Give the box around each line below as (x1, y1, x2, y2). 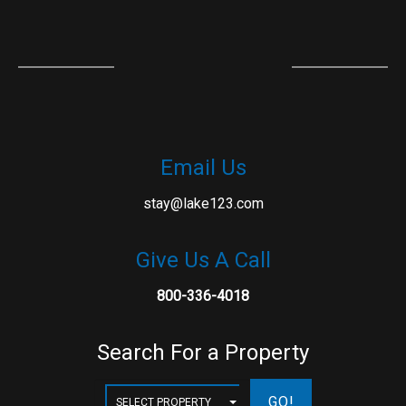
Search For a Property (97, 340, 309, 365)
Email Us (159, 155, 246, 180)
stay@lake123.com (142, 195, 264, 212)
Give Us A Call (135, 247, 271, 273)
